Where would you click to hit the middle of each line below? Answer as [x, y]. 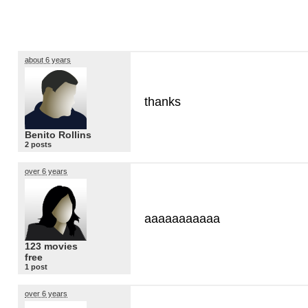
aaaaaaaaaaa [182, 218]
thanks [163, 101]
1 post [36, 267]
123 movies [51, 246]
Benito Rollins [58, 135]
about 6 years [48, 59]
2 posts [38, 145]
